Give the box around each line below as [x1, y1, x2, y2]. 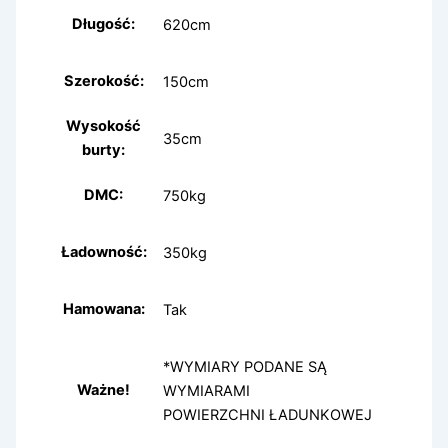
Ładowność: [60, 243, 147, 262]
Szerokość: [63, 72, 144, 91]
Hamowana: [62, 300, 145, 319]
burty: [82, 141, 126, 160]
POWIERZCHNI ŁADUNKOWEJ [163, 405, 373, 424]
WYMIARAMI [163, 381, 251, 400]
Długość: [72, 15, 136, 34]
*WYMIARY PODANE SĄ [163, 357, 328, 376]
